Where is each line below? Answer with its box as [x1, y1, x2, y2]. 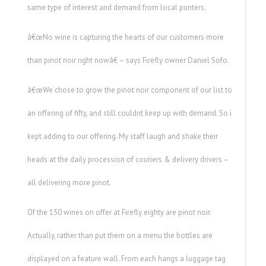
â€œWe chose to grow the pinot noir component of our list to [27, 85, 232, 96]
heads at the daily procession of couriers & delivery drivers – [27, 154, 229, 165]
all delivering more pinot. [27, 178, 111, 188]
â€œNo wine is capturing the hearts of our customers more [27, 32, 224, 43]
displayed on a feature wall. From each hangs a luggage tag [27, 254, 226, 264]
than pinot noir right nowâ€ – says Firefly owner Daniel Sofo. [27, 55, 229, 66]
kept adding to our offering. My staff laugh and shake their [27, 131, 218, 142]
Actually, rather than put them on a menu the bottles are [27, 230, 213, 241]
